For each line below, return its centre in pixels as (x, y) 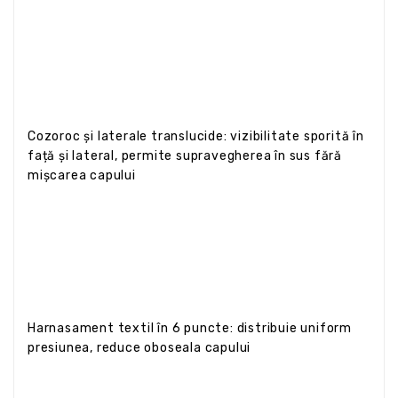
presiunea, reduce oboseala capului (139, 347)
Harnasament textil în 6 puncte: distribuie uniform (190, 328)
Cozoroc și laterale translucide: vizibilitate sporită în (196, 136)
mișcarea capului (82, 175)
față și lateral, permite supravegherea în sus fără (185, 155)
